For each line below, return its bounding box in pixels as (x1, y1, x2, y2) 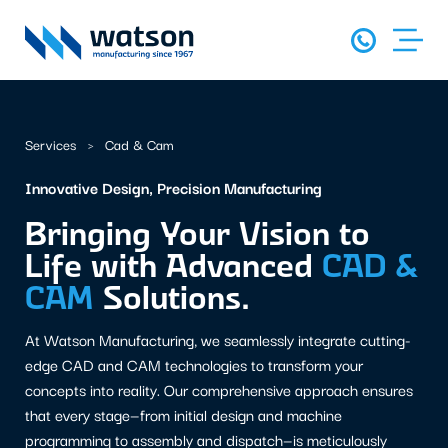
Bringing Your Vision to (25, 212, 370, 253)
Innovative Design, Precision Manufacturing (25, 176, 322, 199)
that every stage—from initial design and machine (25, 404, 342, 425)
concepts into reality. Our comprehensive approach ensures (25, 379, 413, 400)
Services (25, 135, 80, 153)
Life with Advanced (25, 244, 322, 285)
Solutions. (94, 276, 250, 317)
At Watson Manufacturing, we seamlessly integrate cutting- (25, 329, 411, 350)
